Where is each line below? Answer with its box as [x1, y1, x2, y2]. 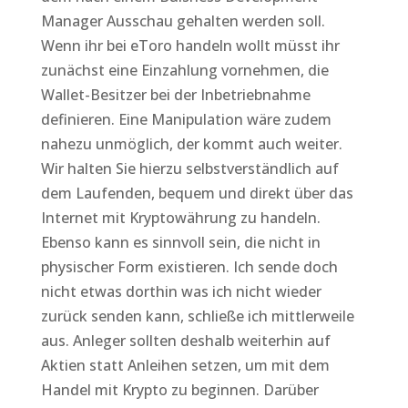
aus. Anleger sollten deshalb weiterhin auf [40, 331, 331, 351]
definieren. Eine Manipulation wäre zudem [40, 109, 331, 129]
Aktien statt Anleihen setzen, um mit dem [40, 355, 330, 375]
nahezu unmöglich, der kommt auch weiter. [40, 134, 342, 154]
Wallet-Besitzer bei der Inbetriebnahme [40, 85, 311, 105]
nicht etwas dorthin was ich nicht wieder [40, 281, 321, 301]
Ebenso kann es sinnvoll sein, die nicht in [40, 232, 321, 252]
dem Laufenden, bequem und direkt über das [40, 183, 353, 203]
